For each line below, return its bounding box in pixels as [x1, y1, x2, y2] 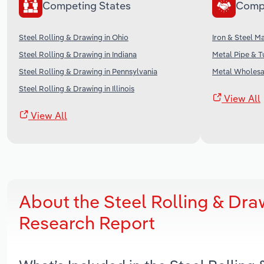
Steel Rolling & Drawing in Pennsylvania [19, 66, 157, 76]
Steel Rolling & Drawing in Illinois [19, 83, 134, 93]
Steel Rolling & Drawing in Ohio [19, 32, 128, 42]
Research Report [19, 211, 155, 234]
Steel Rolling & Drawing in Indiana [19, 49, 137, 59]
